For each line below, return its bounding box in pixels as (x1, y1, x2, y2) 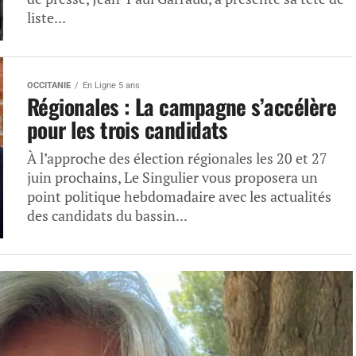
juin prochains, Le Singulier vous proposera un (27, 168, 318, 187)
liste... (27, 9, 66, 27)
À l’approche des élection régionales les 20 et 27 (27, 149, 327, 168)
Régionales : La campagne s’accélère (27, 91, 336, 122)
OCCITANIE (27, 80, 71, 91)
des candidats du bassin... (27, 207, 188, 225)
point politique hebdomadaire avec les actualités (27, 188, 331, 206)
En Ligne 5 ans (83, 80, 140, 91)
